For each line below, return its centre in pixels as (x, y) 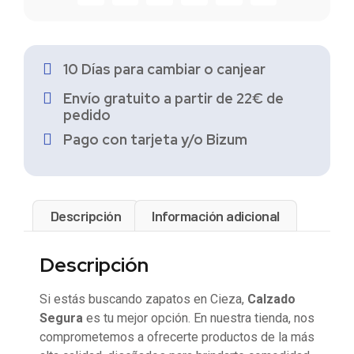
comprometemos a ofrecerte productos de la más (177, 337)
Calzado (271, 299)
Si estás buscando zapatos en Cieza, (143, 299)
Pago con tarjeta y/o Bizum (155, 140)
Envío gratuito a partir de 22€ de (173, 99)
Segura (61, 318)
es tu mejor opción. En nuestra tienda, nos (199, 318)
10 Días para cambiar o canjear (164, 70)
